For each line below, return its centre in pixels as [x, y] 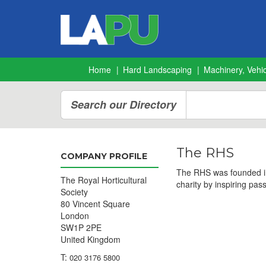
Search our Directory [123, 104]
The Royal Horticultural [104, 180]
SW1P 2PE [81, 227]
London [75, 216]
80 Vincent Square [95, 204]
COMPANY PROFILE [104, 156]
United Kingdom [91, 239]
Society [74, 192]
